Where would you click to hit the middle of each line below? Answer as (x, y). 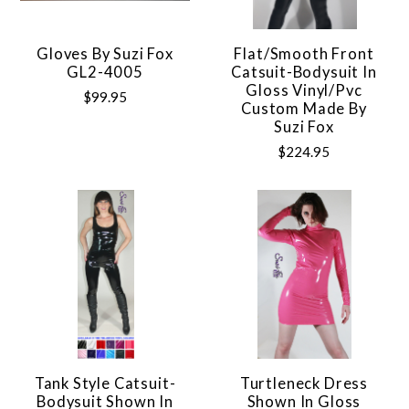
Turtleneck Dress (304, 383)
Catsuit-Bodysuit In (304, 72)
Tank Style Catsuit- (105, 383)
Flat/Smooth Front (304, 53)
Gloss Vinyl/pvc (304, 90)
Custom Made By (304, 108)
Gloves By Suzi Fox (105, 53)
